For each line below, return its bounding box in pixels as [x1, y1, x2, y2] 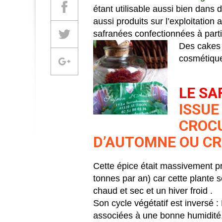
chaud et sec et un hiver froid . [93, 185, 213, 196]
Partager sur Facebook [58, 2, 139, 11]
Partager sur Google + [58, 56, 136, 65]
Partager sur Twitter [58, 29, 127, 38]
